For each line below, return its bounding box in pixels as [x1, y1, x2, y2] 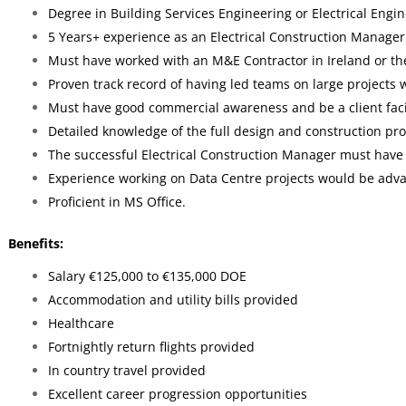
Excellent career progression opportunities [47, 385, 307, 402]
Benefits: [7, 235, 63, 252]
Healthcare [47, 314, 114, 332]
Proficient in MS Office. [47, 193, 186, 210]
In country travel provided [47, 362, 206, 379]
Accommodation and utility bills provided [47, 291, 298, 308]
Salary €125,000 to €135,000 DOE [47, 267, 246, 285]
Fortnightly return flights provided [47, 338, 255, 355]
